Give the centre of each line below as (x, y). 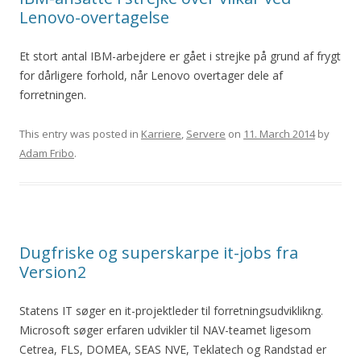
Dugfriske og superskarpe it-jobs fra (159, 253)
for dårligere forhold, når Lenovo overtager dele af (151, 75)
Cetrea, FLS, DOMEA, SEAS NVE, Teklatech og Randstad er (173, 349)
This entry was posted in (80, 134)
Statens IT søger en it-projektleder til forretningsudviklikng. (171, 311)
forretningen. (53, 95)
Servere (206, 134)
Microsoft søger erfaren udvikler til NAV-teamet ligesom (165, 330)
